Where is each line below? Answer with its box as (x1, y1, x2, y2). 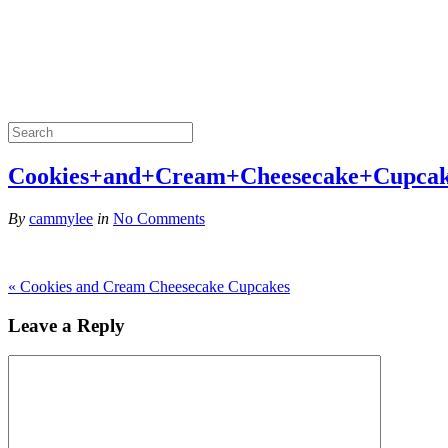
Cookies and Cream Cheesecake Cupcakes (16, 277, 290, 295)
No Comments (113, 209, 205, 227)
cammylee (29, 209, 93, 227)
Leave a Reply (8, 314, 125, 336)
